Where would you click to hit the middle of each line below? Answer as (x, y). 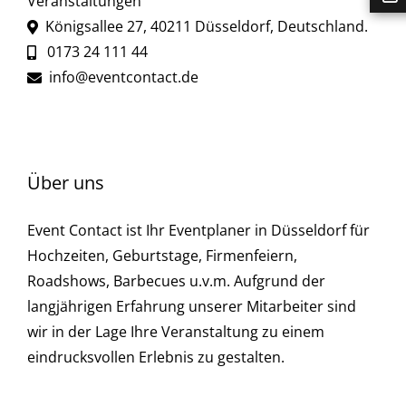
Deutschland (320, 26)
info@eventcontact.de (123, 77)
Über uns (65, 183)
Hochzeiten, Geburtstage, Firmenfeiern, (162, 256)
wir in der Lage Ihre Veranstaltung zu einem (175, 332)
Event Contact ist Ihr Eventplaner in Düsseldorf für (198, 230)
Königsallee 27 (90, 26)
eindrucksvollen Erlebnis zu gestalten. (155, 357)
